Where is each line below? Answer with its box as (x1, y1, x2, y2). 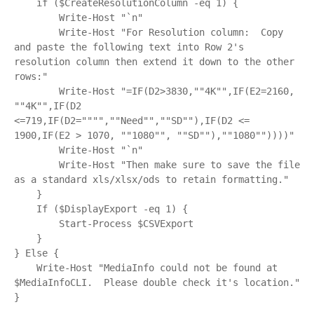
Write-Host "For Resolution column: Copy (14, 27, 59, 38)
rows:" (14, 71, 48, 82)
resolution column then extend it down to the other (14, 56, 294, 67)
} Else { (14, 247, 59, 259)
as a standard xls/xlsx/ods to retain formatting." (14, 174, 289, 185)
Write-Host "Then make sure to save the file (14, 159, 59, 170)
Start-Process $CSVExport (14, 218, 59, 229)
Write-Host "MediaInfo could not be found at (14, 262, 36, 273)
